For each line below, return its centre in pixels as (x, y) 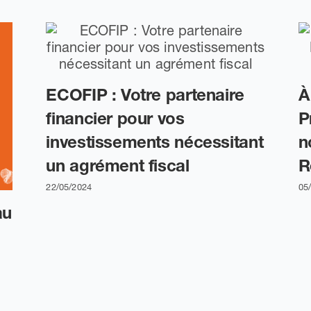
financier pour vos (115, 119)
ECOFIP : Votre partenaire (145, 95)
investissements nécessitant (155, 142)
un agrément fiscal (118, 166)
